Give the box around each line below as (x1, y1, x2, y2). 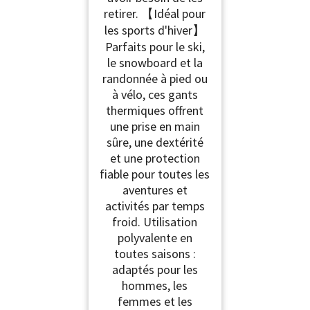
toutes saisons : (113, 245, 196, 262)
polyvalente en (117, 229, 192, 246)
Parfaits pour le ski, (104, 38, 205, 55)
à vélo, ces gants (111, 86, 198, 102)
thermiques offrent (106, 102, 204, 118)
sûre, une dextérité (106, 134, 203, 150)
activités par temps (104, 197, 205, 214)
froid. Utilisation (112, 213, 198, 230)
